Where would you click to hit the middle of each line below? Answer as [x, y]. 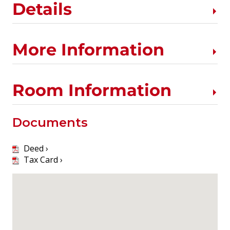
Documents [50, 122]
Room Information [92, 90]
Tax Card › [42, 159]
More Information [88, 49]
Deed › [35, 148]
